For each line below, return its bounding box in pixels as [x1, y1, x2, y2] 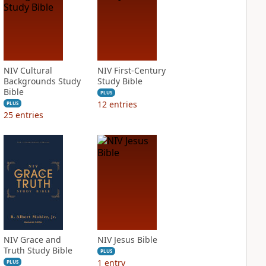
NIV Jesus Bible [97, 234, 157, 245]
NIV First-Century [97, 65, 166, 76]
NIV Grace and [3, 234, 61, 245]
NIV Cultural [3, 65, 52, 76]
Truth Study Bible [3, 245, 72, 256]
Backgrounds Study [3, 75, 81, 87]
